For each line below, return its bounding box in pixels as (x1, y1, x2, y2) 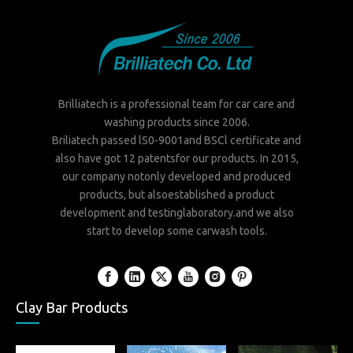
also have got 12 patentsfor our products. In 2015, (54, 152, 299, 165)
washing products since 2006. (103, 116, 250, 128)
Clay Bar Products (16, 299, 128, 315)
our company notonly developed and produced (62, 170, 291, 183)
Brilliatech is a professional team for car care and (58, 98, 295, 110)
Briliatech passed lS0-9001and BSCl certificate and (52, 134, 301, 147)
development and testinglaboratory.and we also (59, 206, 294, 219)
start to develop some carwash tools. (86, 225, 267, 237)
